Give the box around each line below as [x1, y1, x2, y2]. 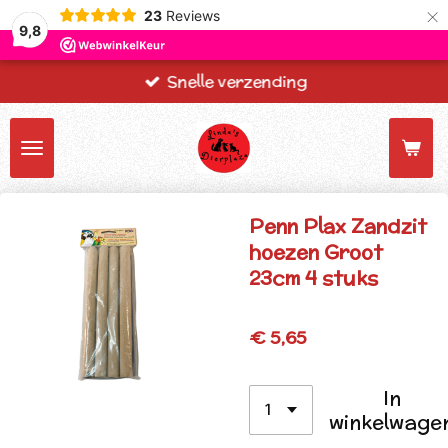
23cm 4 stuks [249, 263, 378, 292]
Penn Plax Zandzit [249, 211, 427, 240]
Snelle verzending [167, 70, 308, 94]
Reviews [165, 6, 220, 24]
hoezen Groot [249, 237, 383, 266]
